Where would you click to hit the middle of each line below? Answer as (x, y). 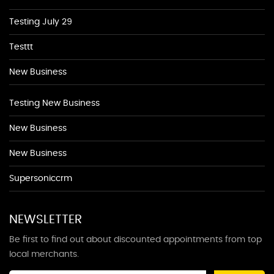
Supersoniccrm (41, 179)
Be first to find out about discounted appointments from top (135, 240)
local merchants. (44, 254)
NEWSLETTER (46, 220)
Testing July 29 (41, 22)
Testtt (21, 47)
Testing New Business (54, 103)
